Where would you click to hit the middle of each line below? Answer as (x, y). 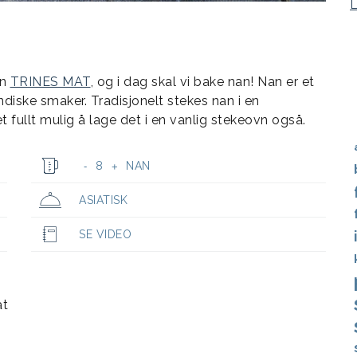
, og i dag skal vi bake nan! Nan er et (202, 82)
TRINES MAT (50, 82)
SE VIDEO (105, 235)
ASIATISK (103, 200)
